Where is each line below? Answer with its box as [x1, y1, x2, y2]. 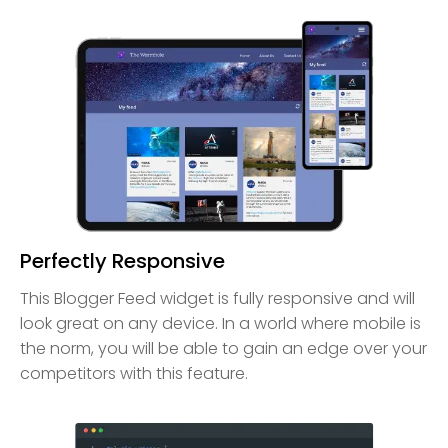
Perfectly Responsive [20, 246, 225, 275]
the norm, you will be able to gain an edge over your [20, 336, 427, 360]
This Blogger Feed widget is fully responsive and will [20, 286, 415, 310]
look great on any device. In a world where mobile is [20, 311, 421, 335]
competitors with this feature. [20, 361, 248, 385]
